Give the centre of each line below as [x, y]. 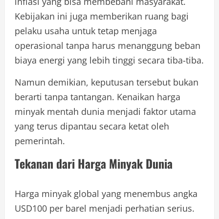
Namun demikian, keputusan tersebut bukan [107, 82]
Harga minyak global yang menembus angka [106, 193]
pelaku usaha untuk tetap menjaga [86, 31]
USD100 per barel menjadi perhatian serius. [105, 208]
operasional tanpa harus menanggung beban [108, 45]
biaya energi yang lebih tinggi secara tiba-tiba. [109, 60]
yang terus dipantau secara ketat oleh [92, 126]
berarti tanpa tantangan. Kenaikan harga [98, 97]
